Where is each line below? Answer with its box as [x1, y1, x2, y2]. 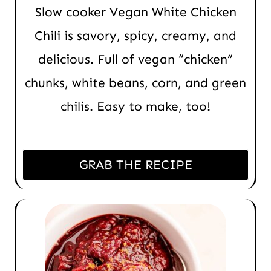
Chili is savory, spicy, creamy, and [34, 28, 237, 44]
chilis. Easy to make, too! [60, 99, 211, 115]
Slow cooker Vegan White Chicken [34, 4, 237, 21]
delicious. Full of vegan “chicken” [38, 51, 233, 68]
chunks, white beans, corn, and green [25, 75, 246, 91]
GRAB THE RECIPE [79, 157, 192, 173]
